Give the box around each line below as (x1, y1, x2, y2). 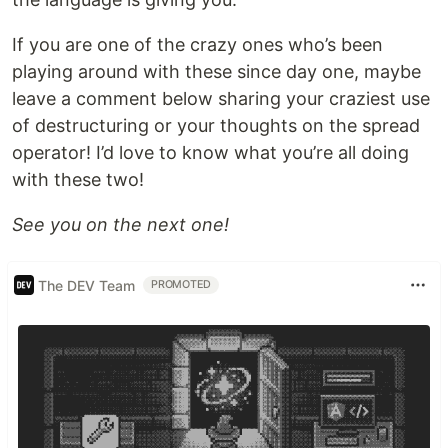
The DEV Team (38, 276, 135, 294)
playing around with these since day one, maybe (12, 61, 421, 83)
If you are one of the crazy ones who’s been (12, 34, 383, 56)
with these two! (12, 169, 144, 191)
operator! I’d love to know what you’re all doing (12, 142, 409, 164)
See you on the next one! (12, 214, 229, 236)
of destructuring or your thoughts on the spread (12, 115, 420, 137)
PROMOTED (151, 278, 212, 292)
